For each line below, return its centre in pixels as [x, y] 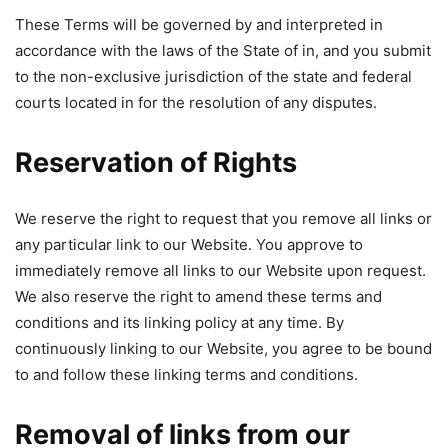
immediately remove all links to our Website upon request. [220, 270]
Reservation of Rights [156, 162]
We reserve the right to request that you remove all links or [223, 218]
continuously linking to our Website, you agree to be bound [223, 348]
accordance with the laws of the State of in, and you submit [223, 50]
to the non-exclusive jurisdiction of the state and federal [213, 76]
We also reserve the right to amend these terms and [198, 296]
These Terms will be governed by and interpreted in [199, 24]
